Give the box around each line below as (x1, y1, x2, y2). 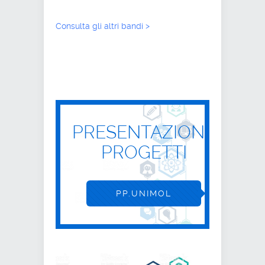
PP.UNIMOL (116, 189, 172, 199)
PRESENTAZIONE (72, 122, 215, 143)
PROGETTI (101, 142, 187, 163)
